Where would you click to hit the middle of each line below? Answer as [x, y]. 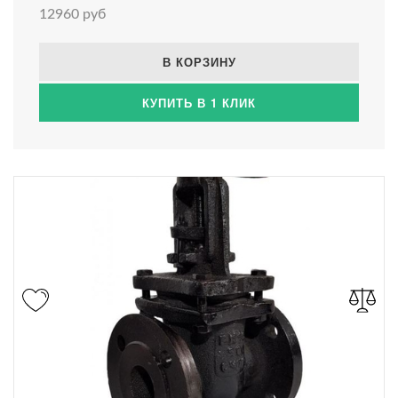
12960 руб [72, 14]
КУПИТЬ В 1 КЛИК [199, 102]
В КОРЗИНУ [199, 61]
